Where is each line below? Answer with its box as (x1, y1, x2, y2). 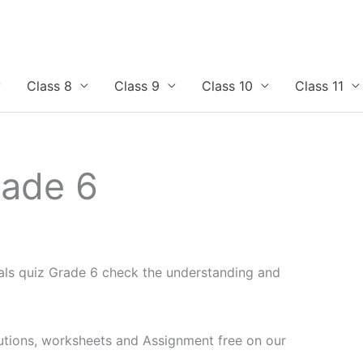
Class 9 (114, 78, 160, 95)
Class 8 (27, 78, 72, 95)
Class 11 (295, 78, 344, 95)
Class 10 (202, 78, 253, 95)
